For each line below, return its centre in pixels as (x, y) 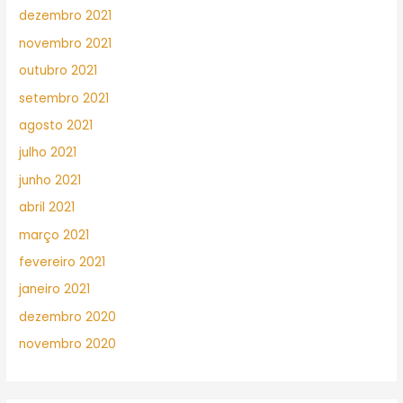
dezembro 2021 (66, 16)
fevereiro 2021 (63, 263)
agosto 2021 (56, 125)
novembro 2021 (66, 43)
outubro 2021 (58, 71)
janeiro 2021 (55, 290)
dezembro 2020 (68, 317)
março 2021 (54, 235)
